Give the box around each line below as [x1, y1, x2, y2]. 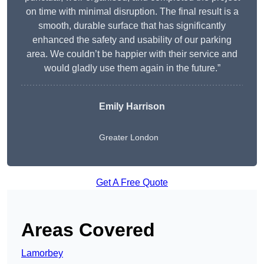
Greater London [99, 133, 159, 143]
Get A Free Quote [96, 177, 168, 188]
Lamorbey [21, 248, 63, 259]
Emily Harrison [99, 101, 165, 112]
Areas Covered [21, 219, 155, 241]
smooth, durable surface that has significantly [38, 21, 226, 31]
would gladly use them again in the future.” [44, 63, 220, 74]
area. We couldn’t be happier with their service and [27, 49, 237, 60]
